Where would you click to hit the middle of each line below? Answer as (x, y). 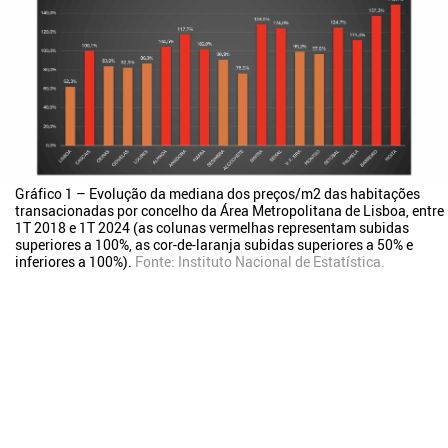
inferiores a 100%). (75, 261)
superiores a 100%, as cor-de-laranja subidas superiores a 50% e (214, 244)
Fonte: (156, 261)
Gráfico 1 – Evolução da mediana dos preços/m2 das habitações (217, 193)
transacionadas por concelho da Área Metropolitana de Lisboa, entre (229, 210)
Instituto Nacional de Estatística (279, 261)
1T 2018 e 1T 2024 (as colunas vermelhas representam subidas (212, 227)
